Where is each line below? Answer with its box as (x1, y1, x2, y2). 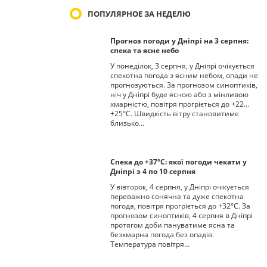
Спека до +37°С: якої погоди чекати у (110, 157, 247, 167)
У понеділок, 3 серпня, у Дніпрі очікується (110, 61, 254, 71)
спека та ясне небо (110, 45, 179, 55)
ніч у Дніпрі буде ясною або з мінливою (110, 89, 249, 100)
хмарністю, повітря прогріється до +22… (110, 99, 249, 109)
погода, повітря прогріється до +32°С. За (110, 201, 250, 211)
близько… (110, 118, 144, 128)
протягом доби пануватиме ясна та (110, 220, 235, 230)
